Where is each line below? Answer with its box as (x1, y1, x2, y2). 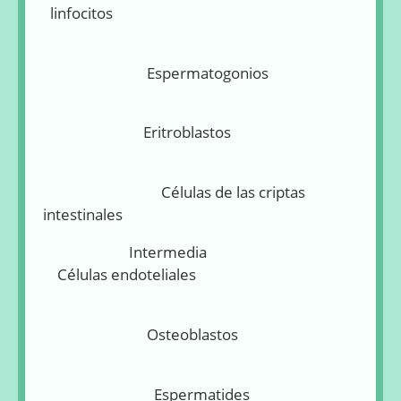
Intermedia (43, 242, 346, 263)
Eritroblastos (43, 122, 231, 143)
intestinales (43, 204, 123, 226)
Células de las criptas (43, 182, 305, 203)
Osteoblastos (43, 323, 238, 345)
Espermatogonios (43, 62, 308, 83)
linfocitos (43, 2, 113, 23)
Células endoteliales (43, 264, 196, 286)
